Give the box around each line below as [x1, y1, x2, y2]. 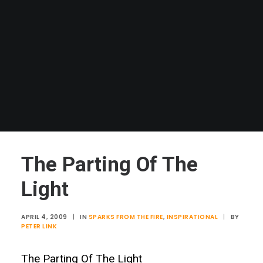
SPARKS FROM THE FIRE [88, 213, 163, 221]
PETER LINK [21, 222, 57, 231]
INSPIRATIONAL [166, 213, 218, 221]
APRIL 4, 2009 [21, 213, 68, 221]
